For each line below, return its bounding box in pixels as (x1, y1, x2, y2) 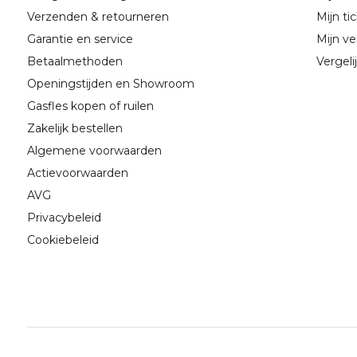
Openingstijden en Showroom (26, 76, 194, 92)
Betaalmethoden (26, 54, 123, 69)
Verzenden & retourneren (26, 10, 169, 25)
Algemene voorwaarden (26, 143, 162, 159)
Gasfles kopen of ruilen (26, 99, 154, 114)
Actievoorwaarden (26, 166, 128, 181)
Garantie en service (26, 32, 133, 47)
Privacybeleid (26, 210, 101, 226)
